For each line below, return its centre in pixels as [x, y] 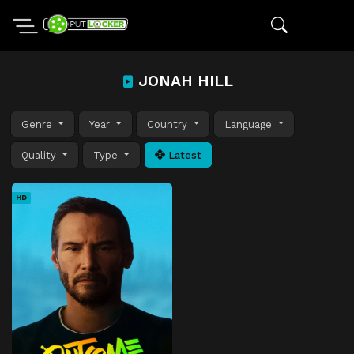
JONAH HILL [183, 81]
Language [250, 124]
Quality [40, 155]
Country [169, 124]
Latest [184, 155]
